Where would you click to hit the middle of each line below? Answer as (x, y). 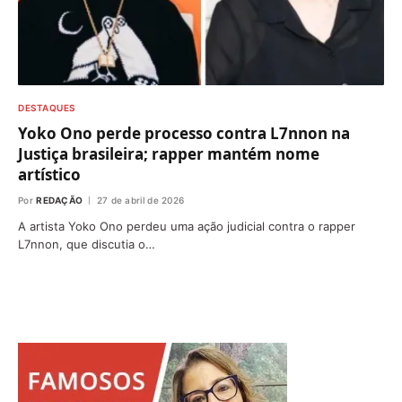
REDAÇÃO (60, 201)
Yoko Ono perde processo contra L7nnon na (184, 134)
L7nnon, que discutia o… (87, 245)
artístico (49, 175)
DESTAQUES (47, 108)
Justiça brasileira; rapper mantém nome (169, 154)
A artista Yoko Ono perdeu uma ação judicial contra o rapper (187, 227)
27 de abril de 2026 (140, 201)
